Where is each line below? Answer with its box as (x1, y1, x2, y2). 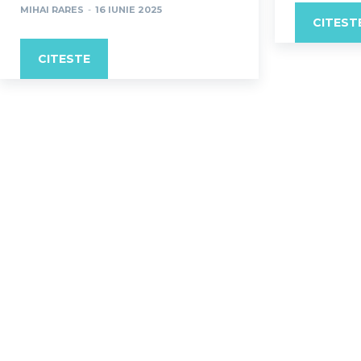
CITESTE (38, 52, 90, 67)
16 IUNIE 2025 (95, 4, 162, 16)
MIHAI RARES (20, 4, 84, 16)
